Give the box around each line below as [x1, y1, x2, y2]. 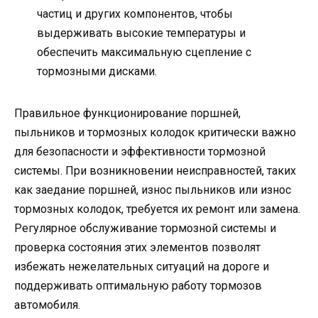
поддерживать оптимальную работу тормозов [14, 278, 262, 292]
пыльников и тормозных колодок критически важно [14, 125, 296, 139]
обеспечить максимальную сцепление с [37, 45, 251, 59]
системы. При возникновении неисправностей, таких [14, 163, 296, 177]
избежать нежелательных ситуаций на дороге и [14, 259, 269, 273]
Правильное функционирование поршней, [14, 106, 241, 120]
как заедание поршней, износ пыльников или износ [14, 182, 291, 197]
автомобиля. [14, 297, 80, 312]
